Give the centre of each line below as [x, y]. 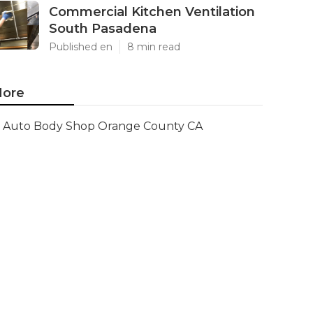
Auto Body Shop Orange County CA [103, 126]
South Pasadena [103, 29]
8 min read [154, 47]
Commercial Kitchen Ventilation [152, 12]
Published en [81, 47]
